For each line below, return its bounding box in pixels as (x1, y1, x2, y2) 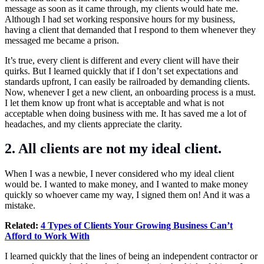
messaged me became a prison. (5, 35, 119, 45)
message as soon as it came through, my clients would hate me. (5, 3, 238, 14)
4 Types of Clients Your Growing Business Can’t (41, 220, 233, 231)
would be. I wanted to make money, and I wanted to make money (5, 179, 248, 190)
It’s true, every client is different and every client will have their (5, 55, 239, 65)
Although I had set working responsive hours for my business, (5, 14, 235, 24)
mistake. (5, 200, 35, 211)
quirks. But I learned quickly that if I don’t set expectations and (5, 65, 238, 76)
